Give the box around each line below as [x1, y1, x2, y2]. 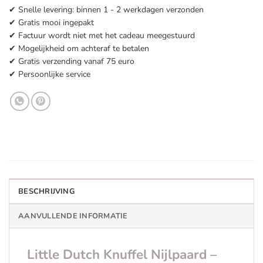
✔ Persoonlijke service [9, 69, 90, 80]
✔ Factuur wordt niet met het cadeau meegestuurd [9, 30, 195, 42]
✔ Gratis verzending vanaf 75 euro [9, 56, 134, 68]
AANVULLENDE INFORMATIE [18, 210, 128, 221]
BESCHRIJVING [18, 186, 75, 197]
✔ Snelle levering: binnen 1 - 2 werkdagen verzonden [9, 4, 204, 16]
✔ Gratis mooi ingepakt [9, 17, 94, 29]
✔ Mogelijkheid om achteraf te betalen [9, 43, 149, 55]
